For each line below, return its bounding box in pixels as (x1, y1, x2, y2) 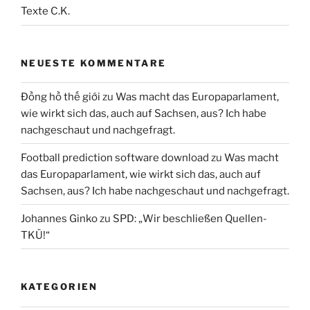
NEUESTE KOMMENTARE (21, 57, 167, 69)
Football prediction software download (21, 151, 209, 164)
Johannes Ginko (21, 212, 98, 225)
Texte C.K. (21, 5, 70, 18)
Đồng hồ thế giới (21, 90, 100, 103)
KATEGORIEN (21, 281, 98, 293)
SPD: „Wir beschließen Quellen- (113, 212, 267, 225)
